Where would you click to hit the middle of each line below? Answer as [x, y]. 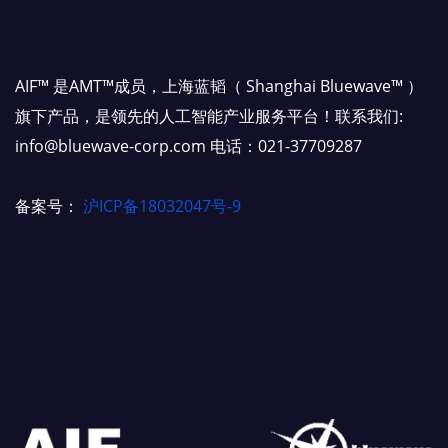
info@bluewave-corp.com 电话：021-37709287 [188, 145]
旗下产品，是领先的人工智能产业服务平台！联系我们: [209, 115]
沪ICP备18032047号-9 [162, 205]
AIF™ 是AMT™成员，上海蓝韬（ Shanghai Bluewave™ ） [219, 85]
